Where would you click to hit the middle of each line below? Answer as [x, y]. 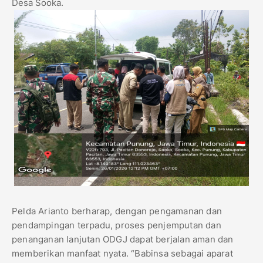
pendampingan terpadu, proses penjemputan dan [117, 225]
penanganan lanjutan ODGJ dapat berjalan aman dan [123, 240]
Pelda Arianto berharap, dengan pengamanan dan [117, 211]
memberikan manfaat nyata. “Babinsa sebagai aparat [122, 254]
